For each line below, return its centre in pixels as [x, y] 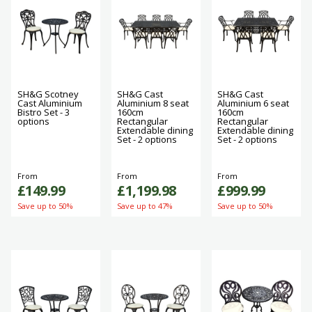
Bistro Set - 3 [43, 112]
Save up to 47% [145, 206]
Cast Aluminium [49, 103]
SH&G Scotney [48, 94]
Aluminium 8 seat [153, 103]
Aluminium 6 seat [253, 103]
